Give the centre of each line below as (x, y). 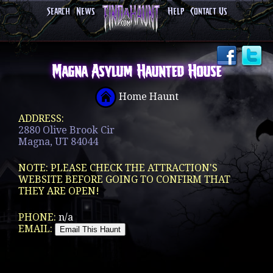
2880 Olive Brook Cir (66, 130)
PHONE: (38, 217)
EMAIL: (37, 229)
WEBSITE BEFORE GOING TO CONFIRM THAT (124, 179)
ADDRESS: (41, 119)
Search (58, 12)
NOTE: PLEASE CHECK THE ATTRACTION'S (118, 168)
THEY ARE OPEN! (59, 191)
